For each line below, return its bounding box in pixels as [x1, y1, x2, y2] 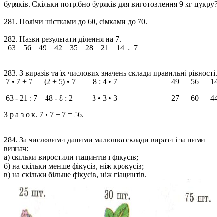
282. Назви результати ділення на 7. [4, 35, 121, 43]
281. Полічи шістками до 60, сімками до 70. [4, 17, 147, 26]
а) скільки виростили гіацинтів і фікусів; [4, 153, 138, 161]
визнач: [4, 144, 28, 153]
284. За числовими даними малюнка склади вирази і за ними [4, 136, 205, 144]
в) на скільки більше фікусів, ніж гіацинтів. [4, 170, 147, 179]
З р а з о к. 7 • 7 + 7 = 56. [4, 110, 84, 119]
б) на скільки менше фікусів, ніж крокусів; [4, 162, 144, 170]
